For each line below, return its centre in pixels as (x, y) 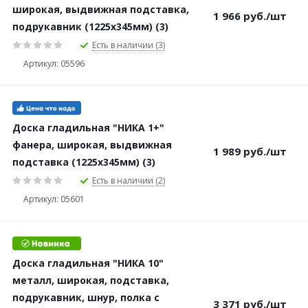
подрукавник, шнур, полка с (86, 297)
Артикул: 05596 (54, 63)
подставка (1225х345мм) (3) (84, 162)
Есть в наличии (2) (129, 180)
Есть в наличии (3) (129, 45)
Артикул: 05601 (54, 199)
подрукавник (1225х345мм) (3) (90, 26)
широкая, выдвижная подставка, (101, 9)
